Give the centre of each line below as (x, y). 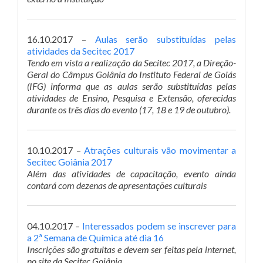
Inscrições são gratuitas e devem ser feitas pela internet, (131, 249)
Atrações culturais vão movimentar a (160, 150)
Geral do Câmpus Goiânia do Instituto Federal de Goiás (131, 74)
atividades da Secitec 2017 (81, 51)
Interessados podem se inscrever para (159, 226)
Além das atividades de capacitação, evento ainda (131, 173)
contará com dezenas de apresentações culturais (117, 185)
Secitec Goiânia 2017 (70, 162)
